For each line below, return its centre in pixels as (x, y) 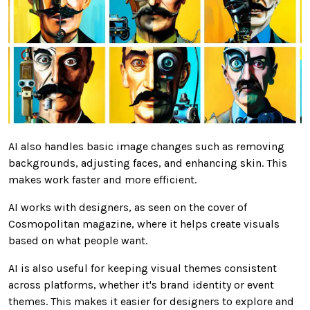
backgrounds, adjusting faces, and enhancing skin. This (148, 163)
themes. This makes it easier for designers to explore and (151, 302)
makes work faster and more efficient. (102, 180)
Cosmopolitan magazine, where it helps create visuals (144, 224)
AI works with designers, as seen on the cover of (128, 208)
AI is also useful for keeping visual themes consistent (143, 268)
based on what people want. (78, 241)
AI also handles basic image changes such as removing (146, 147)
